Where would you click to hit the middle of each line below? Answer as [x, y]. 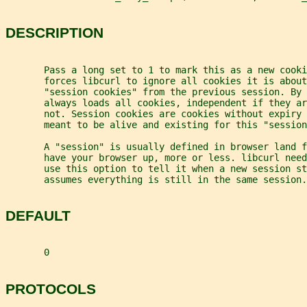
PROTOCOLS [51, 288]
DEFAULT [38, 215]
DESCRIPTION [54, 33]
